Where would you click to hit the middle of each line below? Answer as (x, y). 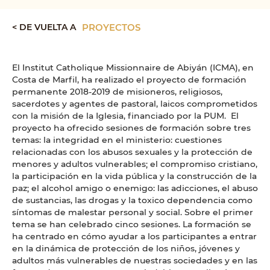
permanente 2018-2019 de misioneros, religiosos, (117, 92)
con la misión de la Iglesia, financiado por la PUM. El (125, 116)
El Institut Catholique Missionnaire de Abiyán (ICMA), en (133, 67)
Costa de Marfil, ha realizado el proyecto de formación (129, 80)
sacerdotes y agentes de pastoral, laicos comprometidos (135, 104)
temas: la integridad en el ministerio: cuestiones (117, 140)
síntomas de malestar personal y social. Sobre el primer (133, 212)
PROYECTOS (111, 27)
